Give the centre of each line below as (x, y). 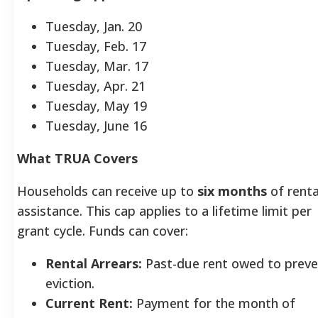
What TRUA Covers (77, 158)
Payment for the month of (214, 303)
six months (232, 191)
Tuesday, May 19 (96, 105)
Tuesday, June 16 (96, 125)
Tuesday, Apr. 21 (95, 86)
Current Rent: (89, 303)
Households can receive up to (107, 191)
